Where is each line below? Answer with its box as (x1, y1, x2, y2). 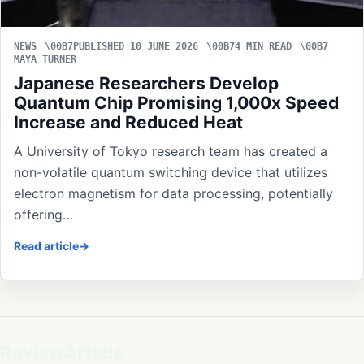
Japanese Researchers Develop (14, 73, 279, 94)
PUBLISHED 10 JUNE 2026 (73, 41, 198, 53)
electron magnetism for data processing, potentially (14, 185, 333, 202)
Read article (14, 239, 79, 253)
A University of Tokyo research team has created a (14, 143, 327, 160)
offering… (14, 206, 73, 223)
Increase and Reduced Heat (14, 112, 243, 133)
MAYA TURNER (14, 54, 76, 66)
